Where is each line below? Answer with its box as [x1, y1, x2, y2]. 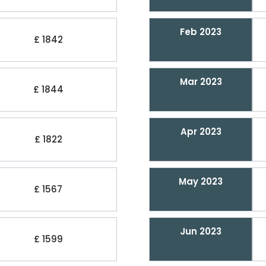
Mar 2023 [179, 75, 222, 88]
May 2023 [179, 175, 223, 188]
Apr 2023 [180, 125, 221, 138]
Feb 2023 [180, 26, 221, 38]
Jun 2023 [180, 225, 221, 237]
